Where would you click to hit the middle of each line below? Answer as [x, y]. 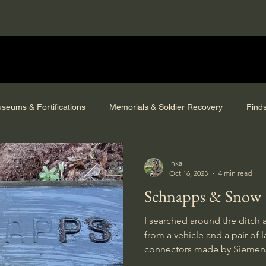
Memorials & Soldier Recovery [166, 107]
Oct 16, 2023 [189, 173]
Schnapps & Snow [203, 196]
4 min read [235, 173]
